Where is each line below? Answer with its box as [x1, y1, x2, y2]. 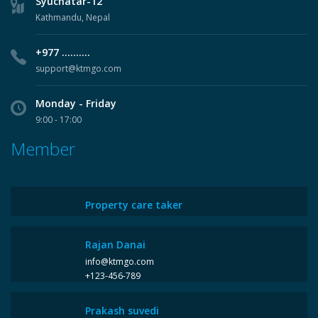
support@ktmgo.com [35, 62, 121, 75]
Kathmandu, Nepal [35, 11, 110, 23]
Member [11, 137, 75, 160]
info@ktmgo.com [85, 256, 154, 268]
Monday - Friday [35, 97, 116, 110]
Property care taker [85, 198, 182, 212]
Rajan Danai [85, 238, 146, 251]
